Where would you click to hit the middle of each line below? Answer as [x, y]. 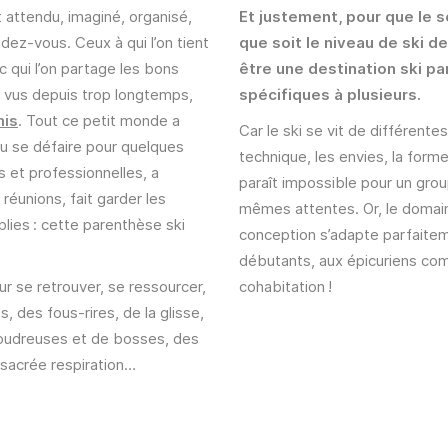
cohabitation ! [285, 286]
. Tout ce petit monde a [99, 120]
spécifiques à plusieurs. [330, 94]
